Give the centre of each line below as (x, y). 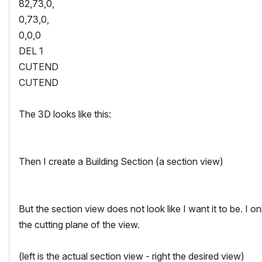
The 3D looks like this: (65, 114)
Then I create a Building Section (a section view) (121, 161)
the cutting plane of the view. (79, 224)
